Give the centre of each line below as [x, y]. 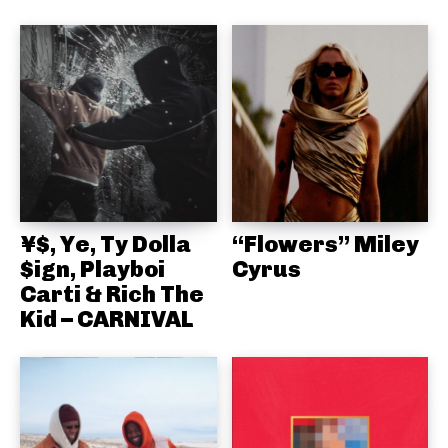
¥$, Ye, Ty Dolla [105, 243]
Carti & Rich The [112, 293]
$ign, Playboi [92, 268]
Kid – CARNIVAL [106, 318]
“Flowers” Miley [325, 243]
